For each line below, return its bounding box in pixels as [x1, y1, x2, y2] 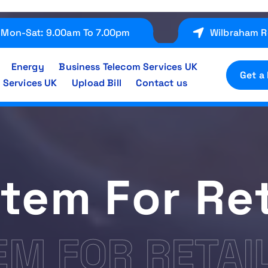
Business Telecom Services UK [59, 60, 197, 73]
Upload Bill [72, 77, 121, 89]
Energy [11, 60, 44, 73]
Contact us [136, 77, 188, 89]
